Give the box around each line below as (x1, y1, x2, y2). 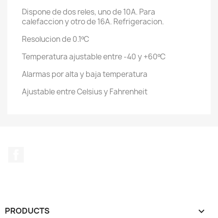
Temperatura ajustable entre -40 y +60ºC (22, 52, 165, 62)
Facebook (24, 146, 60, 157)
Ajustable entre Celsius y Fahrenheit (22, 87, 147, 97)
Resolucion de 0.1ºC (22, 34, 89, 44)
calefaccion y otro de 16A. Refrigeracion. (22, 17, 164, 27)
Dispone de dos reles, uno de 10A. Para (22, 7, 155, 17)
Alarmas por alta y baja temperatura (22, 69, 147, 79)
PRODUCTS (5, 205, 50, 216)
